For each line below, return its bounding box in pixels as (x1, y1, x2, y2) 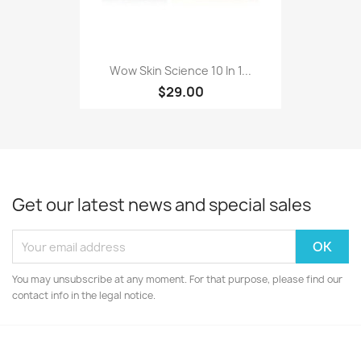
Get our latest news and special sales (12, 193, 311, 217)
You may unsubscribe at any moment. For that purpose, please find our (12, 272, 342, 286)
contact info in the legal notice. (12, 288, 156, 302)
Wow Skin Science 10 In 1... (110, 62, 251, 78)
